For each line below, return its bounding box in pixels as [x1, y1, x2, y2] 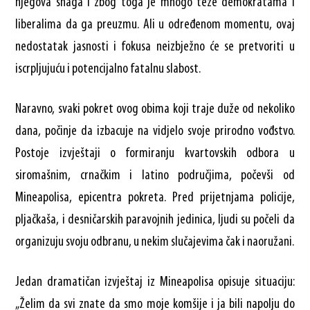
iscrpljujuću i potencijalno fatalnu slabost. [15, 62, 201, 76]
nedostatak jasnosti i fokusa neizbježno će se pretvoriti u [15, 39, 295, 54]
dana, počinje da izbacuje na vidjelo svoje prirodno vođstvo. [15, 124, 295, 138]
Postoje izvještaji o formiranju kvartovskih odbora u [15, 146, 295, 161]
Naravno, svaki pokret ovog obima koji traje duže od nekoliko [15, 102, 295, 116]
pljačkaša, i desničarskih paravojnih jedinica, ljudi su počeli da [15, 212, 295, 227]
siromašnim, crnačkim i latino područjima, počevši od [15, 168, 295, 183]
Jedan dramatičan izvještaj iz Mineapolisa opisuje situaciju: [15, 275, 295, 289]
